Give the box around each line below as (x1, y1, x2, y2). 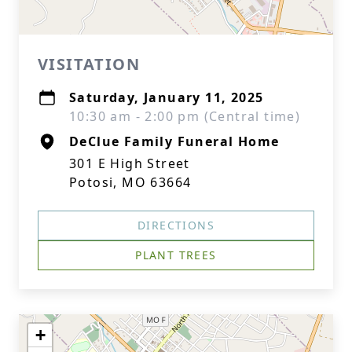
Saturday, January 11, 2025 (69, 89, 264, 106)
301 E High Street (69, 155, 190, 172)
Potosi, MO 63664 (69, 174, 192, 191)
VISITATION (38, 53, 140, 75)
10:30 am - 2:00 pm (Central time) (69, 108, 301, 125)
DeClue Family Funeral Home (69, 133, 280, 150)
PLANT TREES (135, 247, 217, 262)
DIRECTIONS (137, 218, 214, 233)
